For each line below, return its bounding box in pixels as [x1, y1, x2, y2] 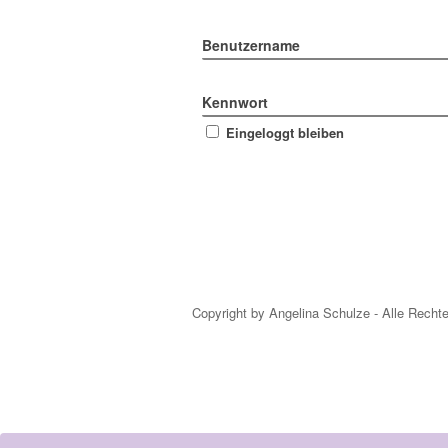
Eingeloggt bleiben [226, 122, 344, 142]
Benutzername [202, 34, 300, 55]
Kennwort [202, 91, 268, 112]
